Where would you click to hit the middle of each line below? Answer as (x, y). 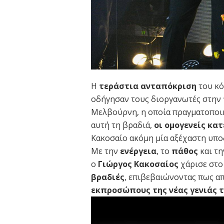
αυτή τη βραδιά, (122, 125)
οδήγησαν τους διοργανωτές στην (157, 99)
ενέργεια (138, 151)
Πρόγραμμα (112, 203)
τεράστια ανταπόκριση (148, 86)
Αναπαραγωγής (119, 216)
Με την (105, 151)
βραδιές (108, 177)
